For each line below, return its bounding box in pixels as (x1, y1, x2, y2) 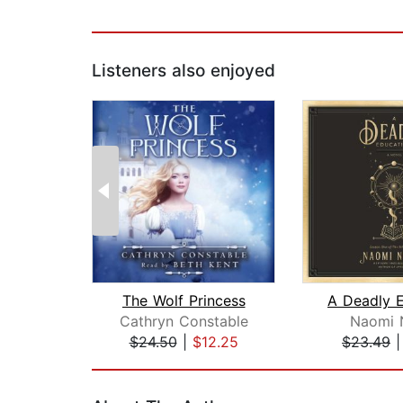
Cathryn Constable (119, 312, 248, 331)
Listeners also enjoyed (92, 60, 275, 82)
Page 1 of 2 (91, 352, 171, 371)
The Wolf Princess (121, 291, 246, 310)
